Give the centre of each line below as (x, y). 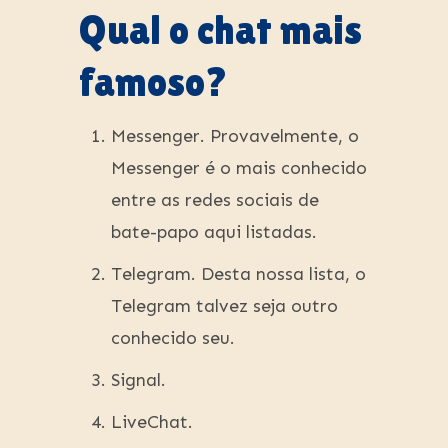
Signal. (138, 380)
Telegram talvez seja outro (224, 306)
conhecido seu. (173, 338)
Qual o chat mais (220, 30)
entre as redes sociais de (215, 200)
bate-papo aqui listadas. (214, 232)
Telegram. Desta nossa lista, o (238, 274)
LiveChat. (152, 422)
